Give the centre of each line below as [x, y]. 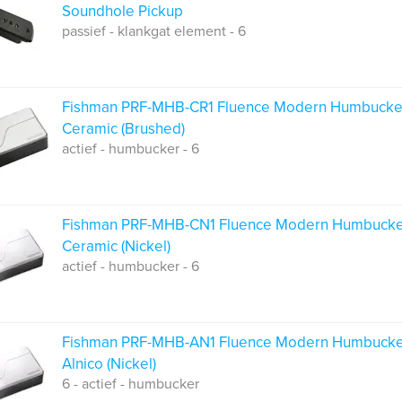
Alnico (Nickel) [109, 364]
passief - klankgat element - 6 [154, 31]
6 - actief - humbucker [131, 384]
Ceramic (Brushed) [123, 129]
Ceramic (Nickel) [116, 246]
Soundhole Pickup [122, 11]
